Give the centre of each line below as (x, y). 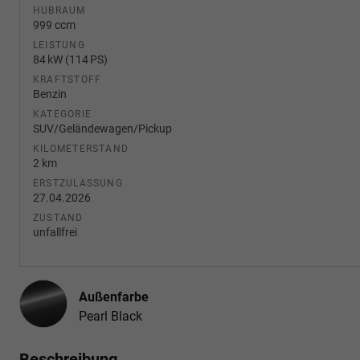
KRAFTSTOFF (67, 79)
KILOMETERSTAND (81, 148)
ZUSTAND (58, 217)
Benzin (50, 94)
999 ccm (54, 25)
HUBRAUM (59, 10)
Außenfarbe (114, 297)
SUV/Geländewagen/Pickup (102, 128)
